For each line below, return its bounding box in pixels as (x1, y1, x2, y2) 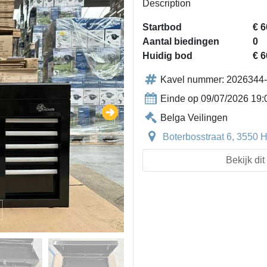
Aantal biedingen (142, 36, 219, 46)
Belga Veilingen (160, 113, 228, 123)
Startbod (142, 22, 182, 32)
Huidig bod (142, 51, 193, 61)
